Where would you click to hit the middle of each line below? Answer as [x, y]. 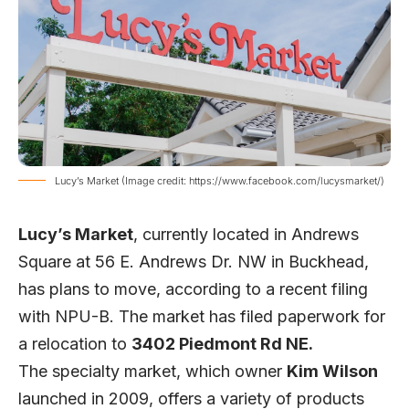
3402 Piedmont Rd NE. [222, 343]
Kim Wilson [332, 371]
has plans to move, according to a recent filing [193, 288]
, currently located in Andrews [246, 234]
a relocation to [75, 343]
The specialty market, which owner [152, 371]
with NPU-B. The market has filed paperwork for [202, 316]
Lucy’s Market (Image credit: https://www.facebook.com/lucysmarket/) [220, 180]
